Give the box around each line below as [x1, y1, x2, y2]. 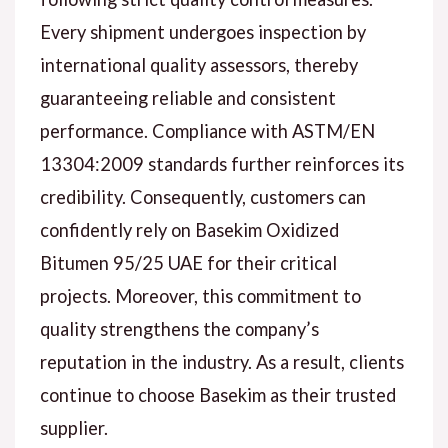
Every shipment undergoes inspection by [39, 21, 366, 44]
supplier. [39, 417, 108, 440]
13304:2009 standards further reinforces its [39, 153, 404, 176]
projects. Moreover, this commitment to [39, 285, 361, 308]
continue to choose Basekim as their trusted [39, 384, 396, 407]
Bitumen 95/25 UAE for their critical [39, 252, 337, 275]
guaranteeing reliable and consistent [39, 87, 336, 110]
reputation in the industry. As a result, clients [39, 351, 404, 374]
